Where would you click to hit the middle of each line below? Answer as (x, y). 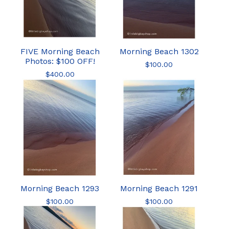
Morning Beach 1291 (159, 188)
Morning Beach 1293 (60, 188)
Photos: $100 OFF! (60, 61)
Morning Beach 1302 (159, 51)
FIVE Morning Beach (60, 51)
